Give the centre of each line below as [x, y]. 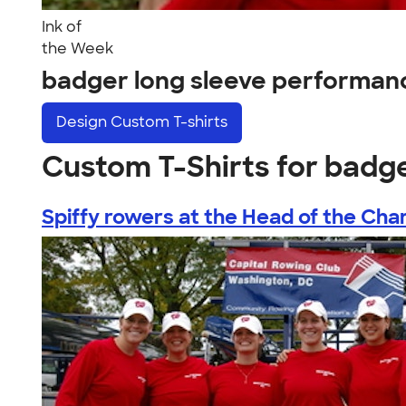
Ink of [62, 27]
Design [83, 122]
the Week [77, 48]
